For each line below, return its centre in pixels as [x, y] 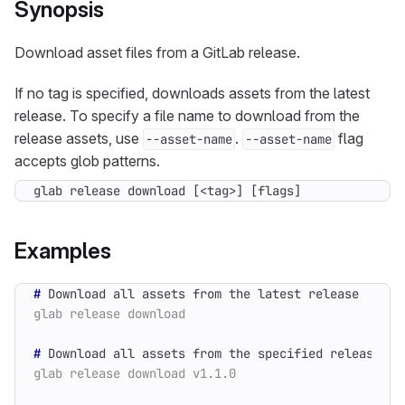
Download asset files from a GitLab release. [157, 52]
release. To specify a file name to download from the [187, 116]
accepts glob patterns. [87, 161]
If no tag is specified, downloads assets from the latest [192, 93]
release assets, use [79, 138]
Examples [63, 251]
